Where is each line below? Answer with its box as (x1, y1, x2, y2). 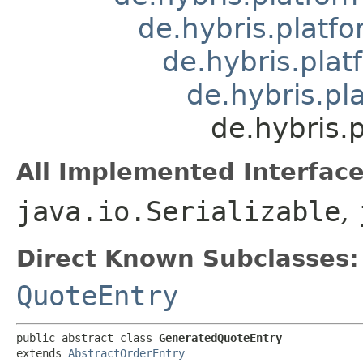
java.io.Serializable (16, 194, 340, 228)
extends (16, 346, 68, 360)
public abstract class (16, 331, 159, 344)
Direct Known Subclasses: (16, 244, 359, 272)
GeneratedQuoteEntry (159, 331, 282, 344)
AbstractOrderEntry (68, 346, 185, 360)
